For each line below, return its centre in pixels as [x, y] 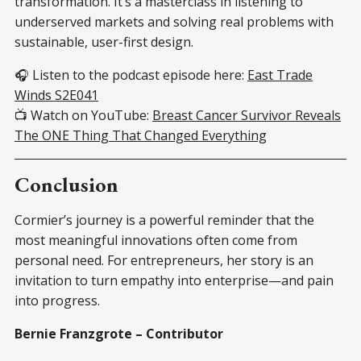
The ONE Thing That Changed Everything [141, 135]
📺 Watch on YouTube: [83, 115]
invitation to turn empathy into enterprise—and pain [174, 280]
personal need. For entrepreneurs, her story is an [164, 260]
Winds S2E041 [56, 95]
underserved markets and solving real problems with [174, 21]
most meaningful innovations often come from [156, 240]
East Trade [280, 75]
